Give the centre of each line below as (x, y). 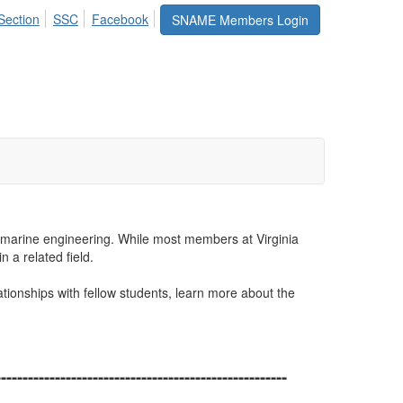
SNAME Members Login (240, 20)
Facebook (120, 19)
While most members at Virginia (208, 238)
